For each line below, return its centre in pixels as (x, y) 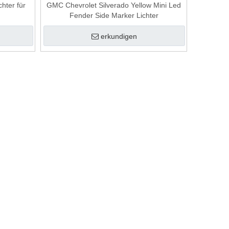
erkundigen (119, 36)
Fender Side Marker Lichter (114, 15)
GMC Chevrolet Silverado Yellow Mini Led (114, 5)
